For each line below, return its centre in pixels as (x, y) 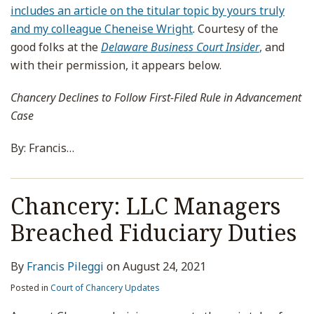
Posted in (30, 288)
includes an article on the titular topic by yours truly (148, 11)
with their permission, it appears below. (116, 65)
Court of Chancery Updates (105, 288)
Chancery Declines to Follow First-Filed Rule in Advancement (156, 97)
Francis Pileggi (65, 266)
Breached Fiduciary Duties (153, 232)
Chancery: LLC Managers (145, 206)
